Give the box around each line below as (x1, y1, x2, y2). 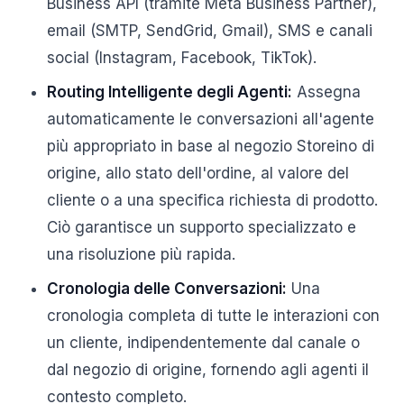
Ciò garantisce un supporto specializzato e (47, 218, 356, 236)
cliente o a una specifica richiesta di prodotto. (47, 191, 378, 209)
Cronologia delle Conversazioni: (47, 280, 287, 298)
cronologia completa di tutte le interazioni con (47, 307, 380, 325)
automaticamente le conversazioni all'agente (47, 110, 374, 128)
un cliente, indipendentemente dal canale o (47, 334, 360, 352)
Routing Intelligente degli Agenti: (47, 83, 292, 101)
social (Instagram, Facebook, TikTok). (47, 49, 317, 67)
